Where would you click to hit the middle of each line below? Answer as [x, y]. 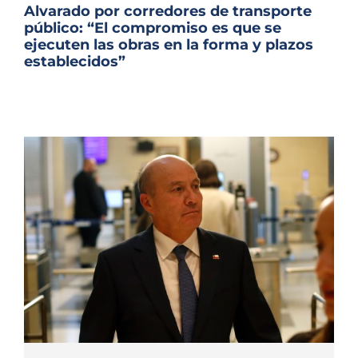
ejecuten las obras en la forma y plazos [169, 45]
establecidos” [75, 62]
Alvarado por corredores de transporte [168, 12]
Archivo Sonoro [179, 12]
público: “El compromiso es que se [153, 28]
